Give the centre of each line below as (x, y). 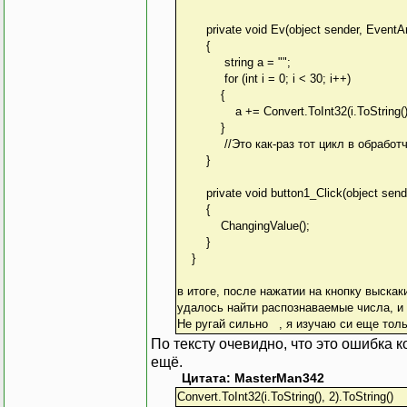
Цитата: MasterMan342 (253, 378)
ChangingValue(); (243, 225)
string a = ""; (233, 62)
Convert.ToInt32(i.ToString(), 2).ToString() (285, 396)
